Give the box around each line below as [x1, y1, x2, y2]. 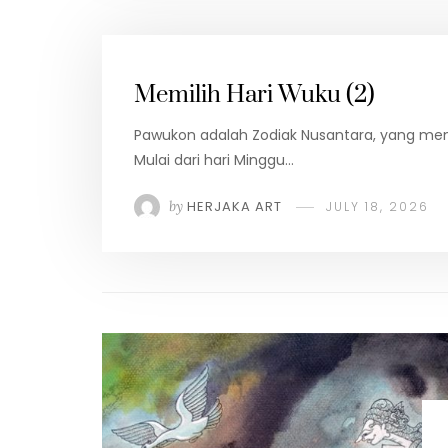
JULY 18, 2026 [326, 198, 429, 216]
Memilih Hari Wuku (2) [134, 80, 375, 111]
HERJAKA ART [187, 197, 282, 217]
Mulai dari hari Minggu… [134, 150, 294, 171]
